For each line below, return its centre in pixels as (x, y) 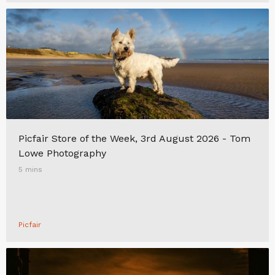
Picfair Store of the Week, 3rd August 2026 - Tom (134, 138)
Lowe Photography (62, 153)
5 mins (30, 169)
